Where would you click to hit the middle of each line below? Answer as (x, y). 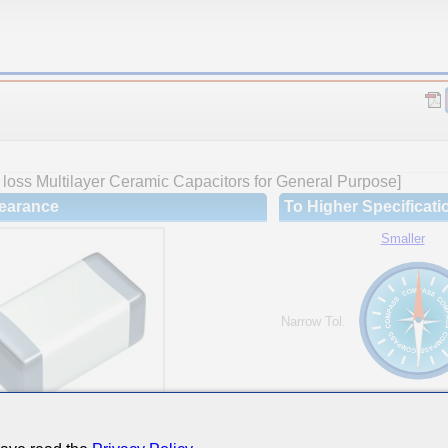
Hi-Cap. (402, 404)
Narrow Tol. (313, 321)
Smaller (402, 238)
